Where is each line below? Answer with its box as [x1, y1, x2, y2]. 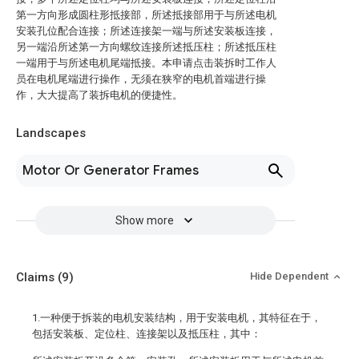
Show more [115, 214, 174, 227]
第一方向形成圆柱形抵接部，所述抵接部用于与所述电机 [16, 9, 276, 21]
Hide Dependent [250, 270, 331, 282]
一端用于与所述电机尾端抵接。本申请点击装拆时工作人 [16, 57, 276, 69]
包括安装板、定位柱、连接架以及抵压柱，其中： [32, 328, 261, 340]
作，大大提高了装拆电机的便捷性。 [16, 89, 183, 101]
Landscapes [16, 126, 86, 140]
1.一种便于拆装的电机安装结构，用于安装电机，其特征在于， [32, 312, 321, 324]
